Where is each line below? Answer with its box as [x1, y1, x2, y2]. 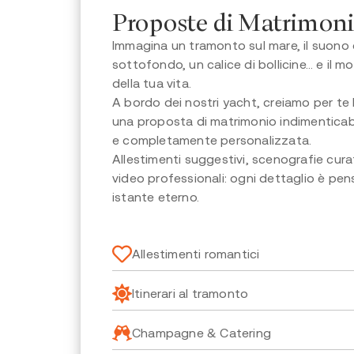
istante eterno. [112, 189, 199, 204]
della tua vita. [112, 75, 191, 90]
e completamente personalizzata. [112, 132, 312, 147]
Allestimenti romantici [132, 246, 260, 261]
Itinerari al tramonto [132, 285, 249, 300]
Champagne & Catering [132, 325, 271, 340]
